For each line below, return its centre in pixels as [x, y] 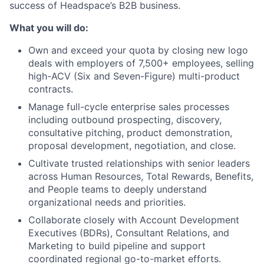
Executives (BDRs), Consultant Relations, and [129, 232]
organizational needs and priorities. [107, 202]
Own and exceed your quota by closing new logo [138, 50]
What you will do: [49, 27]
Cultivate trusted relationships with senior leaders [139, 163]
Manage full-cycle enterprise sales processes [129, 106]
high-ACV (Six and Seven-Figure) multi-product [134, 76]
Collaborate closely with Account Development [134, 220]
